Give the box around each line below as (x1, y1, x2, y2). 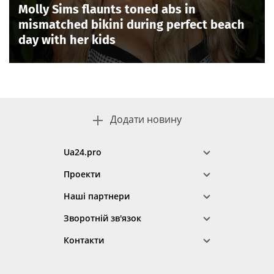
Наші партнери (64, 190, 130, 202)
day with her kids (18, 32, 116, 47)
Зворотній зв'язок (64, 212, 141, 224)
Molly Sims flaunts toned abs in (18, 1, 196, 17)
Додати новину (109, 113, 182, 126)
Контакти (64, 234, 104, 246)
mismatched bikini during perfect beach (18, 17, 245, 32)
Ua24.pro (64, 146, 102, 158)
